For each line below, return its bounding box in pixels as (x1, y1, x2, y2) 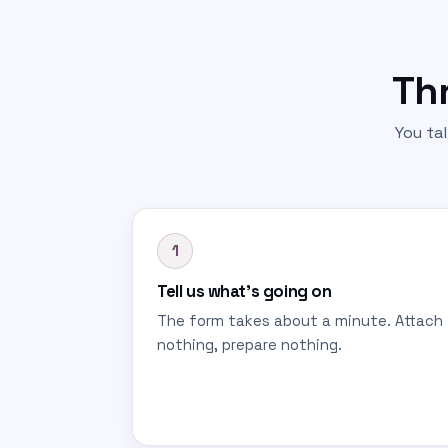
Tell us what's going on (157, 281, 332, 302)
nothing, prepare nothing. (157, 336, 342, 354)
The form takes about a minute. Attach (157, 312, 443, 330)
